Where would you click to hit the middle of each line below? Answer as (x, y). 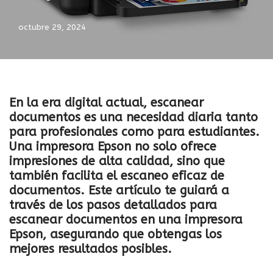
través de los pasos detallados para (113, 205)
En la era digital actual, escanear (106, 102)
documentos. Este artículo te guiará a (119, 190)
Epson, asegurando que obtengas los (115, 234)
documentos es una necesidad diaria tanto (133, 117)
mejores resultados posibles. (90, 249)
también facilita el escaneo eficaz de (117, 175)
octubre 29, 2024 (52, 27)
